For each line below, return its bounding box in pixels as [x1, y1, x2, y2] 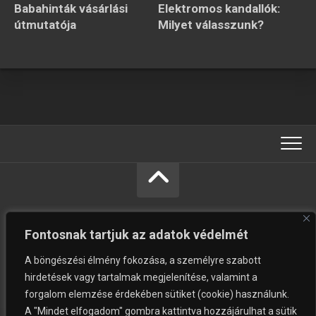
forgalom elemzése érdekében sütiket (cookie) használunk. [25, 288, 289, 300]
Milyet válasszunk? [158, 18, 264, 32]
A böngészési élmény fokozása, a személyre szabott [25, 255, 261, 266]
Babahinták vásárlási [14, 1, 128, 16]
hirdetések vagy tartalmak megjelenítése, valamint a [25, 272, 257, 283]
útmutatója [14, 18, 76, 32]
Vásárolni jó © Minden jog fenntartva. [71, 295, 245, 308]
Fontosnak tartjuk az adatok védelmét [25, 227, 248, 242]
